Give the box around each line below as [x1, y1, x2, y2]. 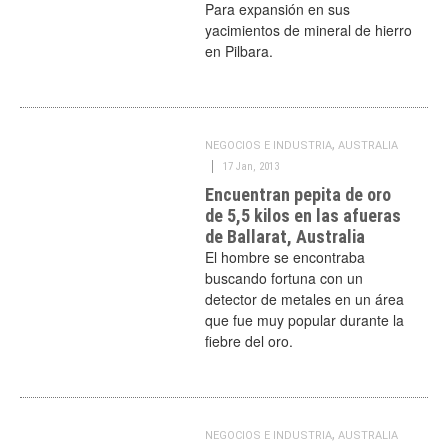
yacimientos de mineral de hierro [205, 20, 413, 40]
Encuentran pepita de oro [205, 184, 392, 205]
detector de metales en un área [205, 289, 405, 309]
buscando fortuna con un [205, 268, 364, 288]
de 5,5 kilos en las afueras [205, 205, 402, 226]
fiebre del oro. [205, 331, 294, 351]
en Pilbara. [205, 41, 274, 61]
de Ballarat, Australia [205, 226, 366, 247]
